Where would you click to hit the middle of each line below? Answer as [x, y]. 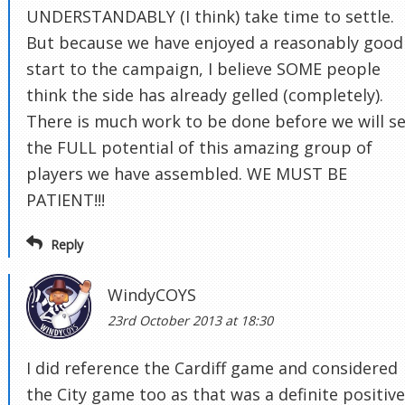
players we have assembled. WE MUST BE [187, 173]
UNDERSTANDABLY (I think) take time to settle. [210, 16]
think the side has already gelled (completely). [205, 94]
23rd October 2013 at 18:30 [190, 320]
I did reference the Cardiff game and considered [212, 367]
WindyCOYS [152, 294]
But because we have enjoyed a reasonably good [215, 42]
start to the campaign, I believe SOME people [203, 68]
